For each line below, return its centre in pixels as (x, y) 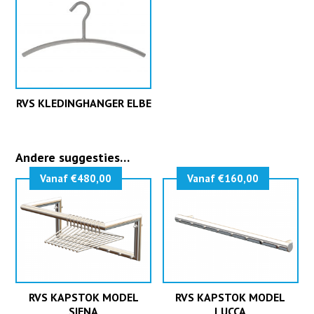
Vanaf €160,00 (223, 179)
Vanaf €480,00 (76, 179)
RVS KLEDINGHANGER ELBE (83, 103)
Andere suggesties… (73, 158)
